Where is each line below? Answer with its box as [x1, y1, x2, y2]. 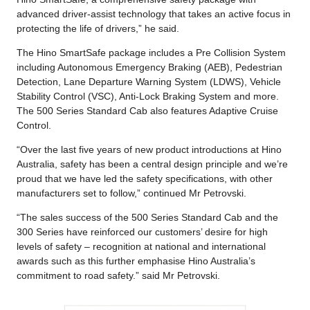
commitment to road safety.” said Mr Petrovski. [17, 269, 220, 281]
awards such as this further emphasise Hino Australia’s [17, 255, 255, 266]
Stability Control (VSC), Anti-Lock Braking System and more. [17, 90, 279, 102]
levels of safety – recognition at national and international [17, 240, 266, 252]
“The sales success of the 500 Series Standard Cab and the [17, 211, 278, 223]
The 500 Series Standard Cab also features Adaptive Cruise [17, 104, 278, 116]
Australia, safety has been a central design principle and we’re [17, 158, 288, 170]
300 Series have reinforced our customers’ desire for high [17, 226, 268, 237]
